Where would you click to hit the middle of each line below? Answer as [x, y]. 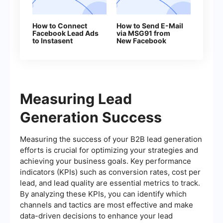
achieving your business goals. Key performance [106, 161]
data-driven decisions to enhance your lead [96, 216]
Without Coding [60, 48]
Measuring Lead [76, 99]
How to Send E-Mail [150, 26]
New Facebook [141, 41]
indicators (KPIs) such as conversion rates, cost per [110, 172]
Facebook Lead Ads [65, 33]
